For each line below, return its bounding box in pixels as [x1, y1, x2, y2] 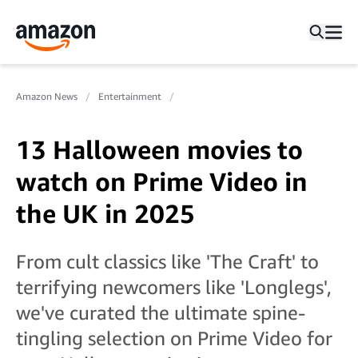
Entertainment [98, 90, 161, 102]
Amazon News [16, 90, 78, 102]
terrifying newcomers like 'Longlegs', [16, 276, 332, 298]
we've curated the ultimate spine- [16, 301, 305, 324]
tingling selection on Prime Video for [16, 327, 332, 349]
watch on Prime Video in [16, 166, 308, 197]
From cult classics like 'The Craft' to [16, 250, 319, 272]
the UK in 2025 [16, 198, 195, 229]
